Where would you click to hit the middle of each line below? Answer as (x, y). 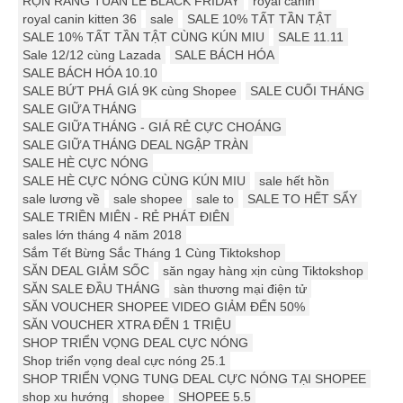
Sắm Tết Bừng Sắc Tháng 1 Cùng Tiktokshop (152, 253)
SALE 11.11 (311, 37)
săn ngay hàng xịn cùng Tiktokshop (263, 271)
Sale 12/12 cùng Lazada (92, 55)
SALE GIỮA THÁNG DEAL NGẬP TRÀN (135, 145)
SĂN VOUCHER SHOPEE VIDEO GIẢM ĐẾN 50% (164, 307)
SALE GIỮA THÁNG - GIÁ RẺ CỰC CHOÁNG (152, 127)
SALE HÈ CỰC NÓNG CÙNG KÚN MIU (134, 181)
